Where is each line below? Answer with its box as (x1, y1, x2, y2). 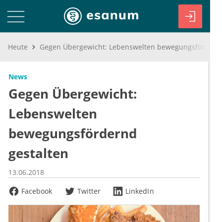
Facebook (21, 186, 53, 196)
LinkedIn (125, 186, 154, 196)
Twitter (77, 186, 101, 196)
